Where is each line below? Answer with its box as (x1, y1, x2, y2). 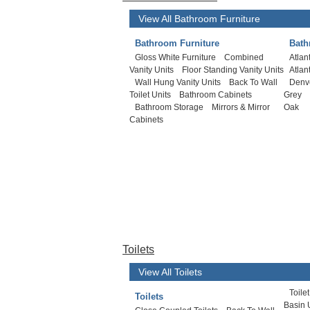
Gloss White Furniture (135, 53, 216, 62)
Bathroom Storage (135, 102, 203, 112)
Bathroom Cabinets (179, 90, 252, 100)
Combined (224, 53, 264, 62)
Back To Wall (229, 77, 277, 87)
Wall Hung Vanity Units (135, 77, 221, 87)
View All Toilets (138, 266, 202, 277)
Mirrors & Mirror (212, 102, 270, 112)
